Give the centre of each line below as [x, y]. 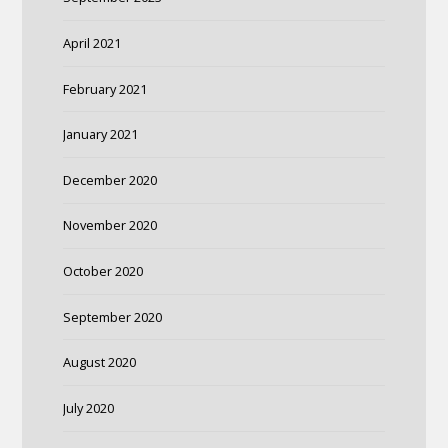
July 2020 [88, 407]
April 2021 [91, 42]
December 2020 [109, 179]
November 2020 [109, 225]
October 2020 [102, 270]
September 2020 [112, 316]
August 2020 [99, 362]
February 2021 [104, 88]
